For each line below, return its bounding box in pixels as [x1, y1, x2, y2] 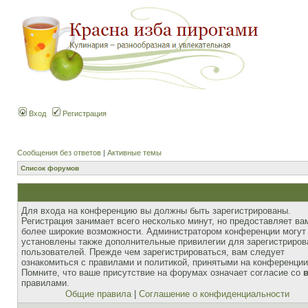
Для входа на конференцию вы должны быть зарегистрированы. [21, 206, 291, 216]
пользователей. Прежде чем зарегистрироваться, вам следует [21, 247, 285, 257]
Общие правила [65, 289, 131, 299]
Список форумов [21, 164, 79, 172]
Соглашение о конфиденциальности [138, 289, 289, 299]
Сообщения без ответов [17, 148, 101, 157]
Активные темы [107, 148, 162, 157]
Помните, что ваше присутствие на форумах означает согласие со [21, 267, 303, 278]
